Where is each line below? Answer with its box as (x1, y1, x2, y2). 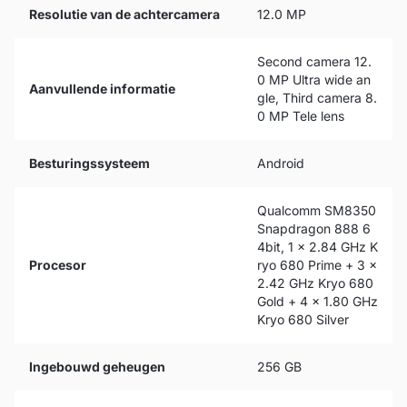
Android (257, 155, 304, 171)
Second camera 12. (257, 54, 372, 69)
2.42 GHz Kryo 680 (257, 275, 373, 291)
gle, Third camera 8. (257, 90, 377, 105)
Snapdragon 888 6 (257, 221, 371, 236)
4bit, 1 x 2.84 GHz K (257, 239, 378, 254)
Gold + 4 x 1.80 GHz (257, 293, 378, 309)
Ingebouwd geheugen (29, 359, 165, 374)
